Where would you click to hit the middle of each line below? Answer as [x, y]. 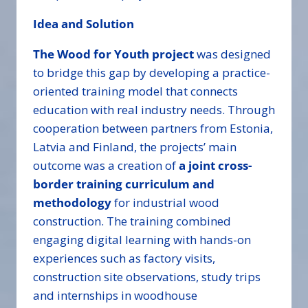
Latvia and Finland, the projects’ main [135, 147]
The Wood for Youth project [113, 54]
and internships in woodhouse [115, 296]
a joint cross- [215, 166]
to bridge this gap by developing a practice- [152, 73]
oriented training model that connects [135, 91]
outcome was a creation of [106, 166]
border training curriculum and [124, 184]
